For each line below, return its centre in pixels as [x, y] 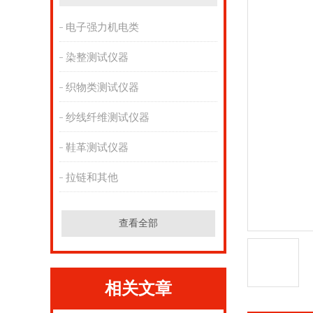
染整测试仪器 [97, 57]
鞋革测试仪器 [97, 147]
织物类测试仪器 [102, 87]
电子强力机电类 [102, 27]
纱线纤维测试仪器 [107, 117]
